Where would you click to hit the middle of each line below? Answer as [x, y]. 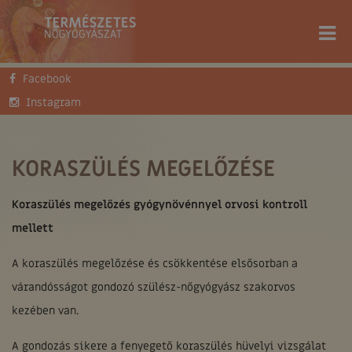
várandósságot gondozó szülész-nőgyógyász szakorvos [154, 287]
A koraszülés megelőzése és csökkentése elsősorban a [155, 264]
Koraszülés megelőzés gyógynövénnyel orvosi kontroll [159, 205]
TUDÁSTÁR [112, 87]
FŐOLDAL [34, 87]
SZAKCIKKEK [196, 87]
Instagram [53, 103]
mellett [33, 228]
